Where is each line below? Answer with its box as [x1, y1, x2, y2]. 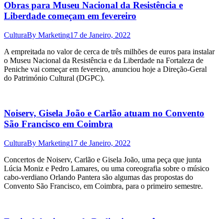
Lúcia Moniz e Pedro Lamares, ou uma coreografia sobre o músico [4, 164, 209, 173]
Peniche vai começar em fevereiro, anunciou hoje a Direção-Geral [4, 65, 207, 73]
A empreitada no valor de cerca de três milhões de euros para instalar [4, 47, 215, 56]
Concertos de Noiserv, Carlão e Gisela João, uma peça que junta [4, 155, 201, 164]
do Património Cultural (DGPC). [4, 73, 105, 82]
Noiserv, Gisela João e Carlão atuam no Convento [4, 108, 204, 119]
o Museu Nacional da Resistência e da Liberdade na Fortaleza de [4, 56, 203, 65]
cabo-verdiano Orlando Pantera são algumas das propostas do [4, 173, 193, 181]
